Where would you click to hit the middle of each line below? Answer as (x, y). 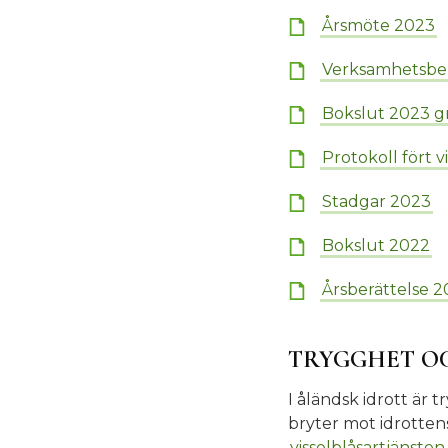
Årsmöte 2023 (378, 25)
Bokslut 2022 (376, 245)
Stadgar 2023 (376, 201)
